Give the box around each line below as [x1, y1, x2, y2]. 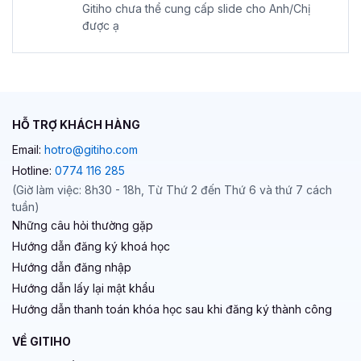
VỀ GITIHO [12, 334, 71, 348]
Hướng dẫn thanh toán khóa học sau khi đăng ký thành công [12, 301, 332, 316]
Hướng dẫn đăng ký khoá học [12, 239, 170, 253]
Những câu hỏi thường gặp [12, 218, 153, 232]
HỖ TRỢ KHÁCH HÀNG [12, 117, 140, 131]
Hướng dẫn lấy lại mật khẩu [12, 280, 155, 295]
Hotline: [12, 163, 55, 177]
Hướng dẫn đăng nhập [12, 259, 131, 274]
